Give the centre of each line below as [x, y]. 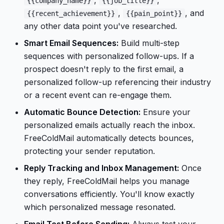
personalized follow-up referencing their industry [117, 82]
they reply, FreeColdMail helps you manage [107, 181]
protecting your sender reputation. [89, 151]
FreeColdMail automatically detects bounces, [109, 138]
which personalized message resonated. [100, 207]
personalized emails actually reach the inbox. [109, 125]
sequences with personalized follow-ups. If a [109, 56]
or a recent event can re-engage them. [98, 95]
